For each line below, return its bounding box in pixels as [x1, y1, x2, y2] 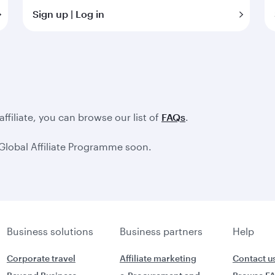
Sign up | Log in [33, 8, 104, 20]
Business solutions [6, 225, 93, 237]
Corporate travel [6, 253, 76, 263]
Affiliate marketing [119, 253, 196, 263]
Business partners [119, 225, 203, 237]
